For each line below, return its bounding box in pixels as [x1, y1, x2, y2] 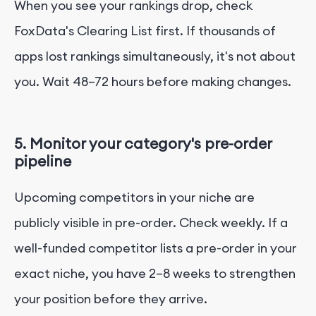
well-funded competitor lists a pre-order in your [14, 239, 297, 256]
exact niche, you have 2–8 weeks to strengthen [14, 265, 296, 281]
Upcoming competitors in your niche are [14, 188, 255, 205]
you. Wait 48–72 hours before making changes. [14, 73, 291, 90]
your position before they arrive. [14, 290, 207, 307]
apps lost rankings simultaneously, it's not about [14, 47, 296, 64]
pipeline [14, 151, 71, 171]
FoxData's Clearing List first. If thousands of [14, 22, 276, 39]
